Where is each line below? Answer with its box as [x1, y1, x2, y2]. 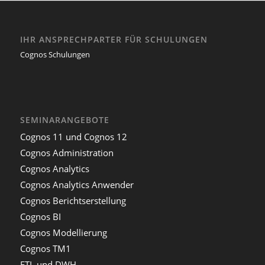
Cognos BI [20, 211, 61, 223]
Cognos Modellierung [20, 227, 107, 239]
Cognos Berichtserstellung [20, 195, 126, 207]
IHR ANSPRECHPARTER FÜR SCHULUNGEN [20, 34, 208, 46]
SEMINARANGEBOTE [20, 114, 109, 126]
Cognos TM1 [20, 243, 71, 255]
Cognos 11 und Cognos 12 [20, 131, 127, 143]
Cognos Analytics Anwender [20, 179, 134, 191]
